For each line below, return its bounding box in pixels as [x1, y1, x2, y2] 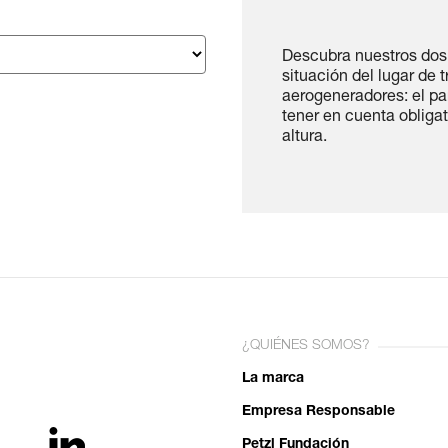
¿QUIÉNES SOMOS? [242, 339, 370, 353]
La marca [242, 372, 304, 386]
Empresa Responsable [242, 405, 395, 419]
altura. [282, 130, 327, 146]
